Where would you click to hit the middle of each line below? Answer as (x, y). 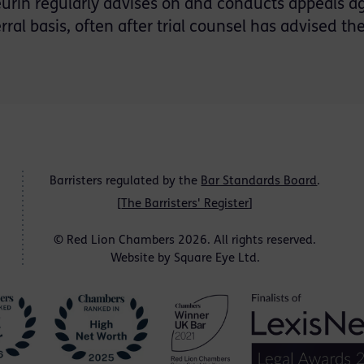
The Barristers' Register (185, 204)
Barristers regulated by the (126, 182)
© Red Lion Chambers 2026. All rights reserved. (185, 241)
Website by (142, 259)
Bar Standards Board (259, 182)
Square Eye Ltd (215, 259)
